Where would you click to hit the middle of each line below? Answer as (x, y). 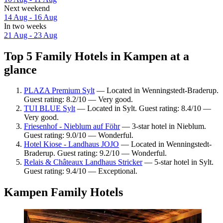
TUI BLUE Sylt (50, 109)
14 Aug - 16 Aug (31, 17)
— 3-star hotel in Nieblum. (163, 126)
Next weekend (27, 8)
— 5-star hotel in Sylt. (178, 162)
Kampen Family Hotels (63, 192)
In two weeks (25, 26)
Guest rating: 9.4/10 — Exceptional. (81, 171)
